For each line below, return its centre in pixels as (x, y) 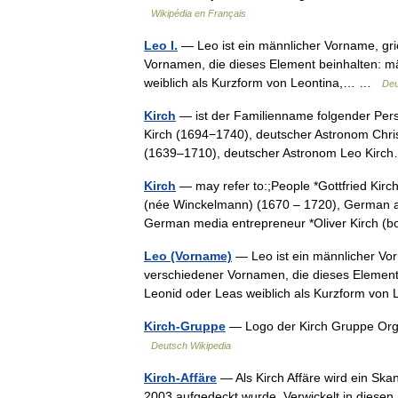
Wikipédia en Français (199, 13)
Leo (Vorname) (188, 256)
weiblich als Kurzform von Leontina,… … (263, 83)
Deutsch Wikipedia (191, 346)
